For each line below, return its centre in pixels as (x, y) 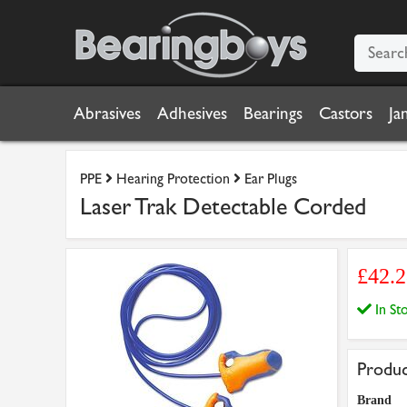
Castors (346, 114)
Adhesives (192, 114)
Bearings (273, 114)
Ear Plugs (271, 179)
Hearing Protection (173, 179)
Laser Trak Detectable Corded (223, 207)
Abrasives (107, 114)
